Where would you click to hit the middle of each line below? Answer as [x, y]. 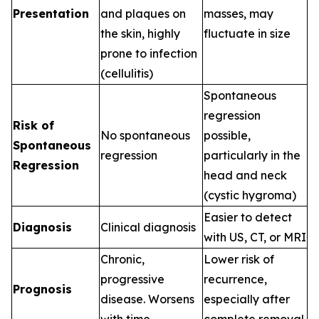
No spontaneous [145, 135]
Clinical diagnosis [148, 227]
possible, [227, 135]
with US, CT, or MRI [255, 237]
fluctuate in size [247, 33]
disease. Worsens [147, 299]
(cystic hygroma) [250, 195]
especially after [247, 299]
